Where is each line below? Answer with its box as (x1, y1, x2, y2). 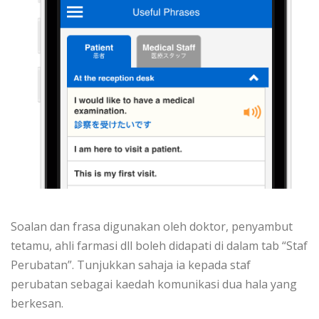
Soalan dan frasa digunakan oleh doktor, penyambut (11, 219, 293, 235)
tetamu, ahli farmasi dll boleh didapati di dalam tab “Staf (11, 238, 308, 254)
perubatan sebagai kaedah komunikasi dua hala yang (11, 276, 297, 293)
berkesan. (11, 296, 63, 312)
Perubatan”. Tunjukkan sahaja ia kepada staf (11, 257, 251, 273)
